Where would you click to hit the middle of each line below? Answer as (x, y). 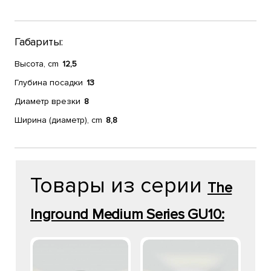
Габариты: (39, 42)
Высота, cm (37, 64)
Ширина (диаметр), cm (58, 120)
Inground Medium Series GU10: (127, 214)
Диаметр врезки (47, 101)
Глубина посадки (49, 83)
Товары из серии (119, 186)
